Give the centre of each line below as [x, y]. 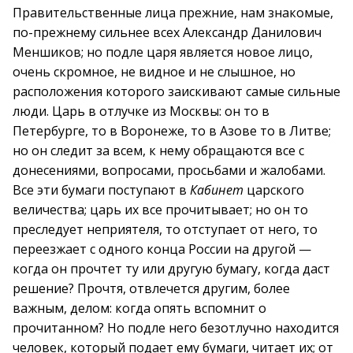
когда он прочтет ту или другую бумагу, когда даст [171, 269]
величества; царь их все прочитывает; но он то [160, 210]
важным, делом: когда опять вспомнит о [139, 308]
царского [274, 190]
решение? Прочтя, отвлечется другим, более [151, 288]
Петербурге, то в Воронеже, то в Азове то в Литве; [172, 131]
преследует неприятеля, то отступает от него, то [165, 229]
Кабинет [217, 190]
